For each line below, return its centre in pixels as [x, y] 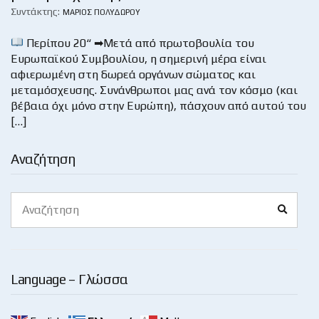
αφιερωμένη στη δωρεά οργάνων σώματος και [133, 74]
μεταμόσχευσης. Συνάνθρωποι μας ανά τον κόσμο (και [154, 90]
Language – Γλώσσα [70, 279]
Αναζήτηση [43, 158]
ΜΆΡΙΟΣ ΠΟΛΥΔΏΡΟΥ [101, 12]
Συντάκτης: [35, 11]
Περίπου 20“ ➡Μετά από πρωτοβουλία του [139, 43]
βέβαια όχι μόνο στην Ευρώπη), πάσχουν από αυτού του [158, 105]
